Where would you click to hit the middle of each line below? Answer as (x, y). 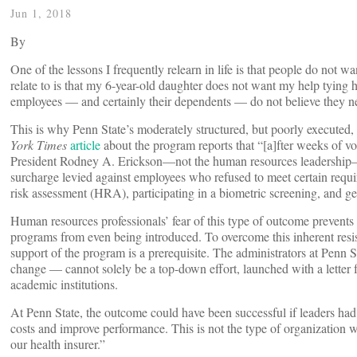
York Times (39, 145)
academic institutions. (64, 284)
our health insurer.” (58, 344)
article (87, 145)
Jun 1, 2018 (41, 14)
